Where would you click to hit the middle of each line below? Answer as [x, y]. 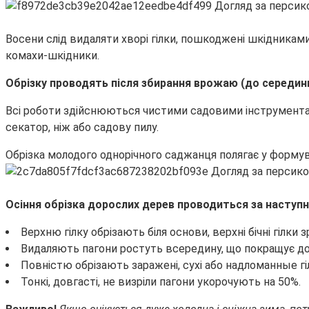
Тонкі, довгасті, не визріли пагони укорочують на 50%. [161, 282]
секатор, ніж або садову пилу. [82, 128]
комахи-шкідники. [52, 56]
